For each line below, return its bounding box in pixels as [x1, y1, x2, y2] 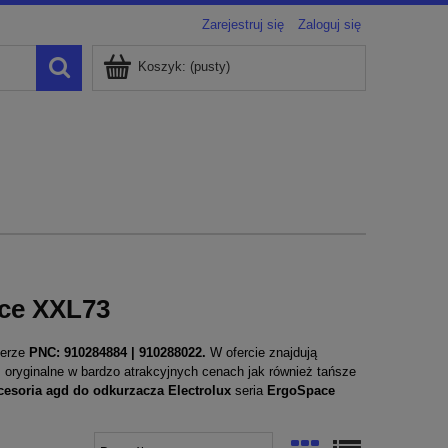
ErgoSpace [263, 382, 335, 398]
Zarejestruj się [202, 17, 284, 32]
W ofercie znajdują [206, 344, 317, 360]
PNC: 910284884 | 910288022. [25, 344, 206, 360]
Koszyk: [138, 59, 186, 74]
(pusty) [190, 59, 230, 74]
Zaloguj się [298, 17, 361, 32]
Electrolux [168, 382, 235, 398]
